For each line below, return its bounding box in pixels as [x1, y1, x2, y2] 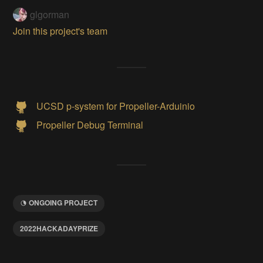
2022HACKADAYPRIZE [20, 222, 99, 234]
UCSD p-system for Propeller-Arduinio [36, 99, 195, 113]
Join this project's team [13, 24, 108, 38]
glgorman [30, 7, 70, 21]
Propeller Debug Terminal [36, 117, 144, 131]
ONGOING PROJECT [29, 197, 98, 208]
